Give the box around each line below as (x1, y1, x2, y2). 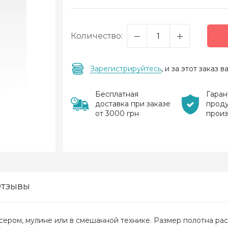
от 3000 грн (95, 109, 139, 118)
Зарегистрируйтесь (90, 64, 161, 73)
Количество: (71, 31, 123, 41)
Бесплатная (95, 90, 138, 99)
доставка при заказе (95, 99, 170, 108)
